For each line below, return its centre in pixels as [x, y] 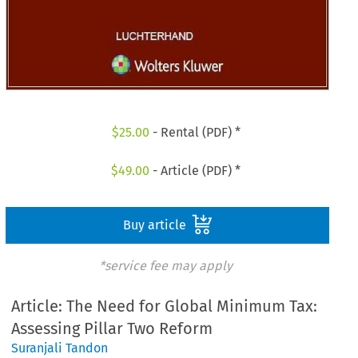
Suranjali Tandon [60, 348]
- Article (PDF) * [195, 170]
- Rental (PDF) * [195, 133]
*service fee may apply [165, 265]
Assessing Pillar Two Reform [112, 329]
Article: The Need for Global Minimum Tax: [165, 306]
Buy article [156, 225]
